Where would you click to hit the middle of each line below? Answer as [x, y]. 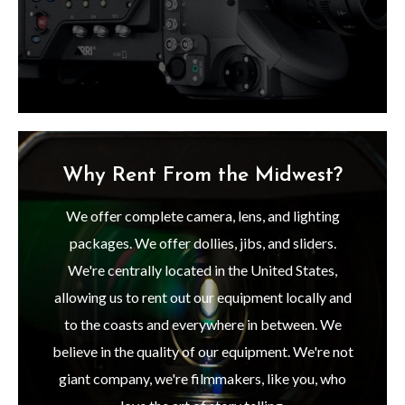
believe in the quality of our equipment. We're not [202, 352]
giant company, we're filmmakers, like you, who [202, 379]
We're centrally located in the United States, [202, 270]
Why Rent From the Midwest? [202, 176]
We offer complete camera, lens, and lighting [202, 216]
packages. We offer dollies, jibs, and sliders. [202, 243]
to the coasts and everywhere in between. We [202, 325]
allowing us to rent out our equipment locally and [202, 297]
